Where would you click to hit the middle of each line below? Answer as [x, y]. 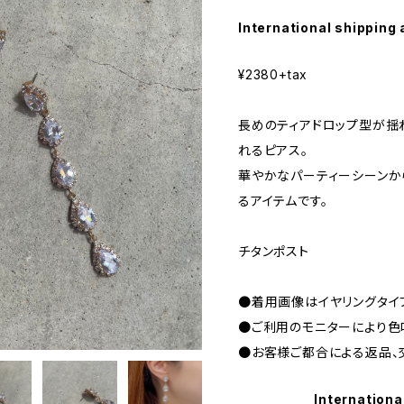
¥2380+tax [273, 74]
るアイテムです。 [283, 201]
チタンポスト [274, 251]
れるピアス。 [273, 150]
